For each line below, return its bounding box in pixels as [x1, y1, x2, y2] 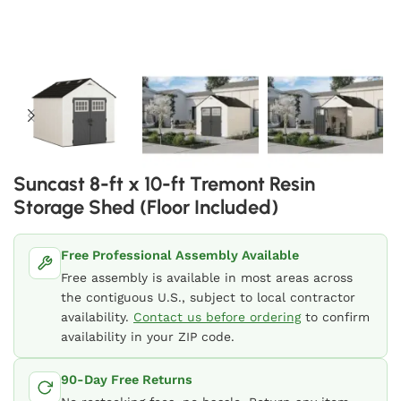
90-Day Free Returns [61, 372, 192, 388]
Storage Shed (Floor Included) [13, 195, 278, 220]
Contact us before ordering [133, 310, 301, 325]
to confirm [301, 310, 370, 325]
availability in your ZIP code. [61, 329, 235, 345]
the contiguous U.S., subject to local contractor [61, 290, 355, 305]
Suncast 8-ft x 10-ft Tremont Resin [13, 172, 315, 197]
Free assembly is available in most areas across [61, 270, 353, 286]
